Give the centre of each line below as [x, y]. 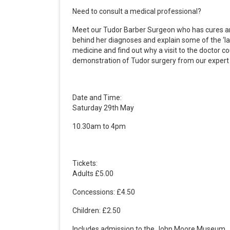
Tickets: [85, 163]
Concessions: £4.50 [104, 192]
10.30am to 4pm [99, 126]
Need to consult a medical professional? [137, 11]
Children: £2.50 [97, 210]
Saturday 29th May [103, 108]
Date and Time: [97, 97]
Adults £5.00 [93, 173]
